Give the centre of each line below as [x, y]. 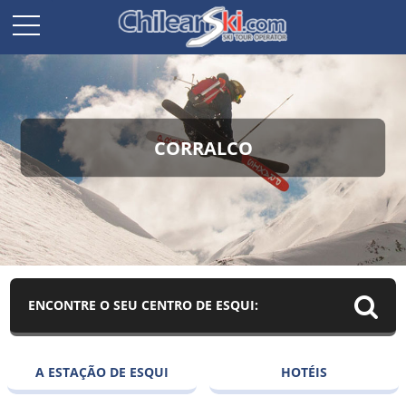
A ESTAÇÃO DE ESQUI [101, 372]
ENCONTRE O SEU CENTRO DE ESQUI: [144, 304]
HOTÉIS [304, 372]
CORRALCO [203, 148]
